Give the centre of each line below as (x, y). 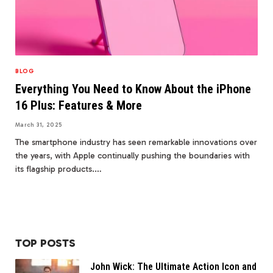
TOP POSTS (45, 243)
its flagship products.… (58, 169)
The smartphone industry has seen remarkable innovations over (136, 142)
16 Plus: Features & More (79, 105)
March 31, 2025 (39, 125)
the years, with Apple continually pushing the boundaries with (133, 155)
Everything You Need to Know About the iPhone (133, 89)
